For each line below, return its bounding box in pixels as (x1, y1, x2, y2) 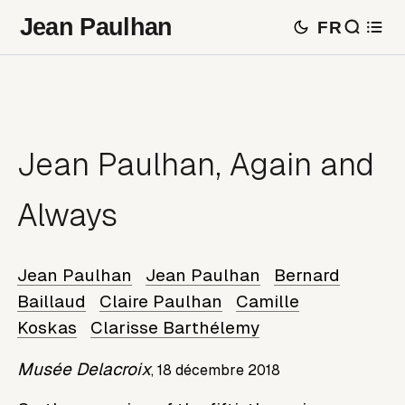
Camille (236, 291, 300, 311)
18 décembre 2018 (157, 362, 281, 378)
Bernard (274, 265, 341, 285)
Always (17, 197, 118, 234)
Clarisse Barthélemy (90, 317, 260, 337)
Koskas (17, 317, 78, 337)
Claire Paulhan (99, 291, 223, 311)
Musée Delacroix (17, 359, 152, 379)
